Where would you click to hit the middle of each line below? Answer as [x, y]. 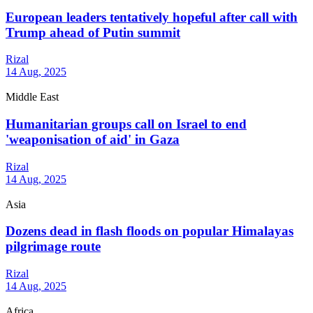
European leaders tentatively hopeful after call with [152, 17]
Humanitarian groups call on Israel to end [126, 124]
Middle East [32, 97]
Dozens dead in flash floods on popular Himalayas [150, 231]
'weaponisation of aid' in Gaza [93, 139]
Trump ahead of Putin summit [93, 32]
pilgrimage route [53, 247]
